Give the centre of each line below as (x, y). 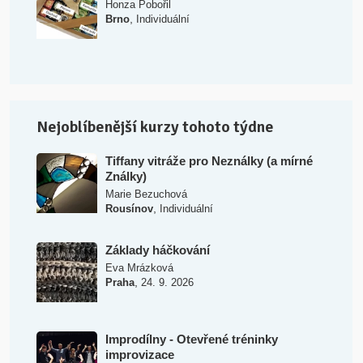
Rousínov (129, 208)
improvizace (139, 354)
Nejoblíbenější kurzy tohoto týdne (156, 126)
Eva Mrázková (139, 267)
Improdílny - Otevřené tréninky (191, 339)
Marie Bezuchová (146, 194)
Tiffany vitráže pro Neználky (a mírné (209, 160)
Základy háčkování (157, 250)
